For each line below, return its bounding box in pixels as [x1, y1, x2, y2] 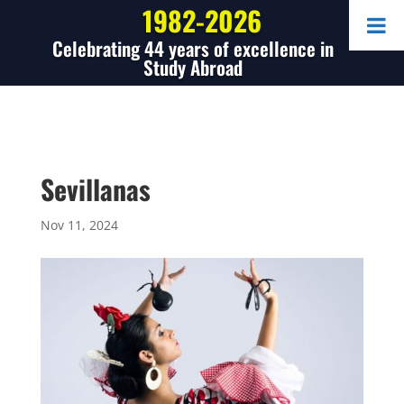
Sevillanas [40, 169, 151, 209]
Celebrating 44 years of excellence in [51, 34, 334, 62]
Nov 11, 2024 [40, 216, 118, 234]
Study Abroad [142, 53, 243, 81]
